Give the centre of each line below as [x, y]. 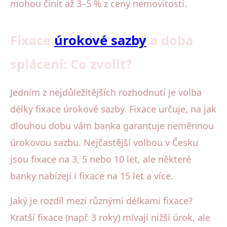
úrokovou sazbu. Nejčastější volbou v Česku [104, 142]
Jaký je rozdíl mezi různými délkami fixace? [101, 200]
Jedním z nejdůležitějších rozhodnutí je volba [106, 92]
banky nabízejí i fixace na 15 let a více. [92, 176]
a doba [170, 40]
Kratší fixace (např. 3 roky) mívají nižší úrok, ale [110, 217]
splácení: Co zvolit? [71, 64]
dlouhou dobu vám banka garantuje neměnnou [112, 125]
